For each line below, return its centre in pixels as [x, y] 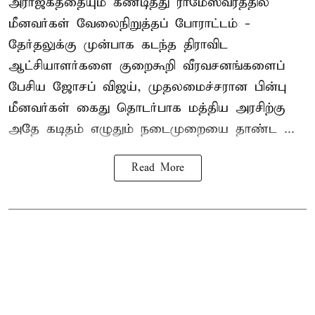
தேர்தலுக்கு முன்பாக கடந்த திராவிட [118, 44]
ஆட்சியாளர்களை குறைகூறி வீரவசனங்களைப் [147, 65]
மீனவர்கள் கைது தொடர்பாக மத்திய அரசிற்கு [147, 108]
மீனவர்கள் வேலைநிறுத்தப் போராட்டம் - [129, 23]
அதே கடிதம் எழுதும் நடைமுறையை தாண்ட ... [152, 129]
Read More [157, 168]
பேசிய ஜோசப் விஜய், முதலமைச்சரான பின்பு [147, 86]
